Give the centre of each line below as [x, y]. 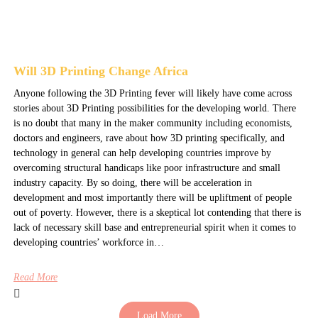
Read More [35, 277]
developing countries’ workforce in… [88, 242]
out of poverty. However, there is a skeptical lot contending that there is [157, 212]
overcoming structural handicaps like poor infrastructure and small [147, 168]
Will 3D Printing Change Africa [100, 71]
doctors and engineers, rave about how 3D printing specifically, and [149, 138]
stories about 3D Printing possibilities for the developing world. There [154, 108]
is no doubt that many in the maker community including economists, [153, 123]
